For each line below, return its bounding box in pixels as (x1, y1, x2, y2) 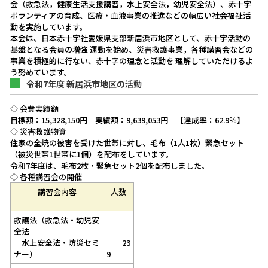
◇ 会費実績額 (10, 103, 59, 114)
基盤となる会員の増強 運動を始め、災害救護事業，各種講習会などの (10, 44, 253, 55)
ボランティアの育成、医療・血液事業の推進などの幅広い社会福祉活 (10, 10, 251, 21)
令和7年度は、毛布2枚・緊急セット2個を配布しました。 (10, 160, 209, 171)
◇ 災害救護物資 (10, 126, 66, 137)
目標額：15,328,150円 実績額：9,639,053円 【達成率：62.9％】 (10, 114, 245, 126)
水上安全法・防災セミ (14, 237, 99, 248)
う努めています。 (10, 66, 72, 78)
